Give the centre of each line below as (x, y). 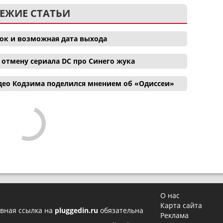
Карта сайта (181, 205)
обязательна (121, 210)
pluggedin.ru (76, 210)
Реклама (175, 215)
